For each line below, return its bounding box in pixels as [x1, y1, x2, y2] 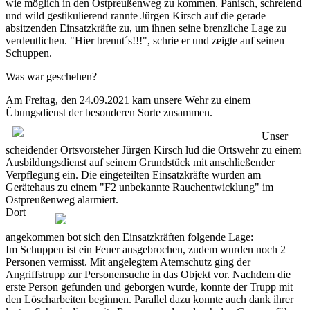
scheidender [6, 143, 60, 156]
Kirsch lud [154, 143, 199, 156]
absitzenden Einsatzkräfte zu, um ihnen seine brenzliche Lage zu [6, 21, 286, 34]
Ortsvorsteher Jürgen [60, 143, 151, 156]
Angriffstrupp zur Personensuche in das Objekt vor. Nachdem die [6, 268, 291, 280]
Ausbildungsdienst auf [6, 156, 103, 168]
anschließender [210, 156, 275, 168]
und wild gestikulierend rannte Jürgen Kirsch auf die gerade [6, 9, 266, 21]
